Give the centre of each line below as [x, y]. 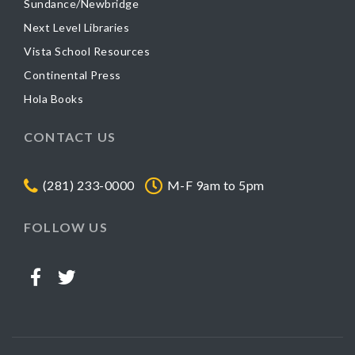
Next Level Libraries [76, 27]
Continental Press [73, 75]
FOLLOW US [66, 227]
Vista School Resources [87, 51]
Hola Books [53, 99]
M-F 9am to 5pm [216, 185]
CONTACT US [70, 137]
